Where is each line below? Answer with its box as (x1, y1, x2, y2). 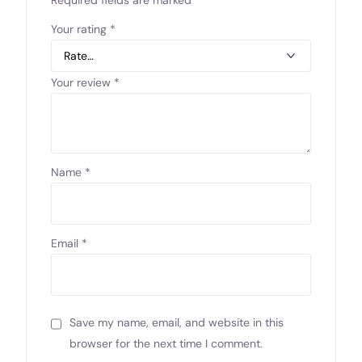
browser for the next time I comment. (69, 335, 263, 351)
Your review (51, 74, 115, 90)
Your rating (51, 21, 111, 36)
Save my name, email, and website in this (69, 314, 284, 330)
